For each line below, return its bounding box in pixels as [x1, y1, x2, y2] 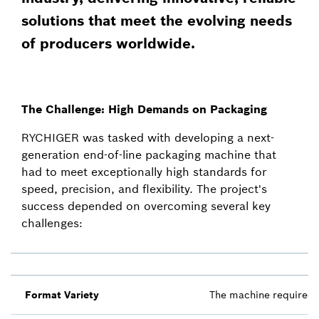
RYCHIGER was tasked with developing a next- [21, 130, 274, 145]
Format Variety [25, 288, 99, 301]
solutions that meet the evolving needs [21, 11, 292, 29]
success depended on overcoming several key [21, 199, 271, 213]
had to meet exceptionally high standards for [21, 164, 266, 179]
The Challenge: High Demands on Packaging [21, 102, 267, 116]
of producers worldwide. [21, 34, 195, 52]
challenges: [21, 216, 83, 230]
